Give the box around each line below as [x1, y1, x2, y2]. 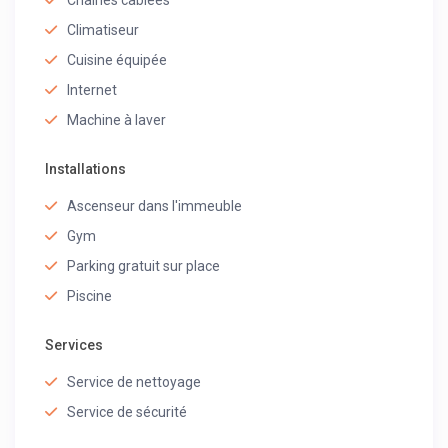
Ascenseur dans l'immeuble [67, 198, 243, 215]
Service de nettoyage [67, 374, 202, 391]
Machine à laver [67, 112, 167, 129]
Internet [67, 82, 118, 99]
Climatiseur [67, 22, 140, 39]
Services [45, 337, 104, 354]
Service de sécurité [67, 404, 188, 421]
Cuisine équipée [67, 52, 168, 69]
